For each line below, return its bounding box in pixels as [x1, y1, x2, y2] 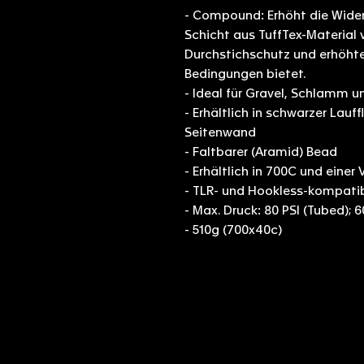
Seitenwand [184, 125, 256, 140]
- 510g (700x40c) [184, 223, 282, 237]
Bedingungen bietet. [184, 67, 305, 81]
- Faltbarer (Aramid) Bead [184, 145, 337, 159]
